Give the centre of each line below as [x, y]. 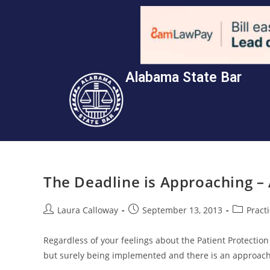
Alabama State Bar [184, 77]
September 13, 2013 [182, 210]
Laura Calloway [88, 210]
